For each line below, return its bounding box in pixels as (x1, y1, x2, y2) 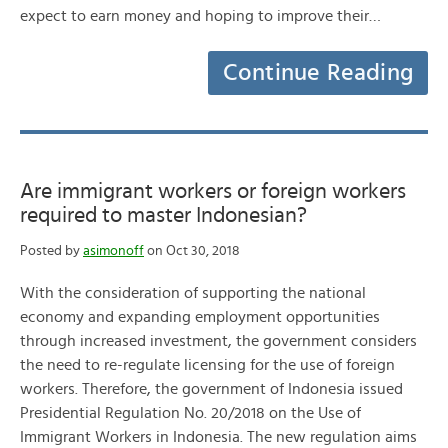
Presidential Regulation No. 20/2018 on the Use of (20, 405, 361, 421)
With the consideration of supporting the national (20, 285, 366, 301)
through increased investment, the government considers (20, 333, 417, 349)
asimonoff (83, 244, 144, 258)
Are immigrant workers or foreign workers (20, 180, 406, 202)
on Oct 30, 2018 (144, 244, 240, 258)
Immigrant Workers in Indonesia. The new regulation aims (20, 429, 417, 445)
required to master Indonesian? (20, 204, 307, 226)
